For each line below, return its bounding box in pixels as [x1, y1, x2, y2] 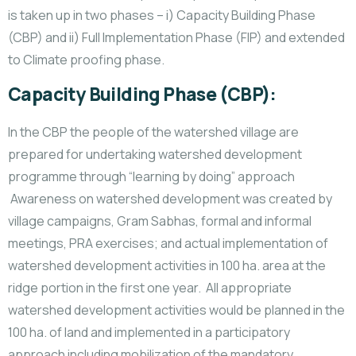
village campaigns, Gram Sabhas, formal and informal [8, 212, 314, 230]
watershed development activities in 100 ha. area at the [8, 257, 326, 274]
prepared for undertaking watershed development [8, 145, 302, 163]
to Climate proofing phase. [8, 51, 164, 68]
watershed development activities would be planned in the [8, 301, 345, 319]
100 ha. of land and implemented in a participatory [8, 323, 290, 341]
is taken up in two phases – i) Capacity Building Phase [8, 6, 315, 24]
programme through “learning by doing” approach [8, 168, 295, 185]
